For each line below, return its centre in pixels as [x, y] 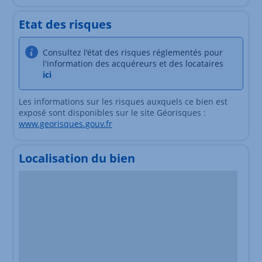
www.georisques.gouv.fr [65, 124]
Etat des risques [65, 25]
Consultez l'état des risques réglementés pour [133, 53]
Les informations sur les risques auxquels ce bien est [123, 102]
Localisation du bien [77, 158]
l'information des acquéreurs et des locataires [133, 64]
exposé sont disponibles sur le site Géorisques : [112, 113]
